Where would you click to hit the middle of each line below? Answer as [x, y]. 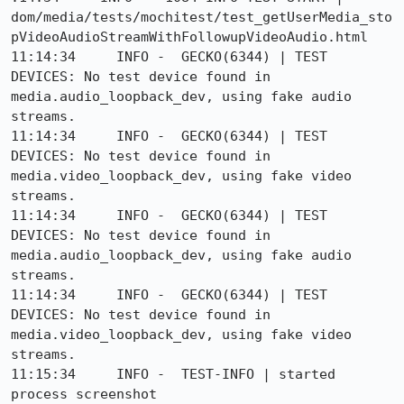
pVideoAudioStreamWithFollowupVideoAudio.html [189, 37]
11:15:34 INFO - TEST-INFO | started [173, 374]
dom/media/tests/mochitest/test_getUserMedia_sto [202, 17]
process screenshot [84, 394]
